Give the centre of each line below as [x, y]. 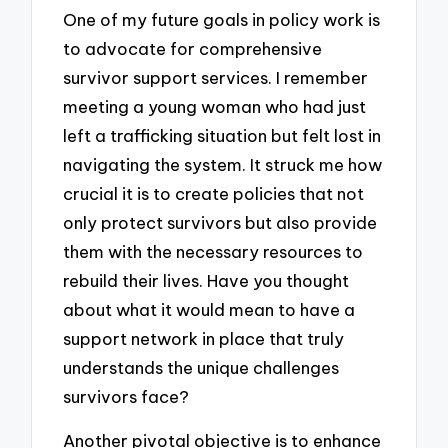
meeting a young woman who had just [215, 106]
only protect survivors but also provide [220, 222]
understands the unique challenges [201, 367]
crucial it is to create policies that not [214, 193]
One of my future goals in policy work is [222, 19]
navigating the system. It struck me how [223, 164]
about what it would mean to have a [209, 309]
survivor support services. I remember [216, 77]
